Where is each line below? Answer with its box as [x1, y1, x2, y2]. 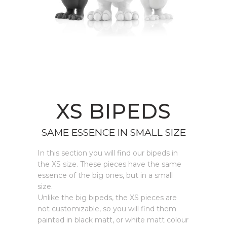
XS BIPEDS [56, 99, 171, 124]
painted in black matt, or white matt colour [37, 215, 188, 224]
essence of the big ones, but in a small [37, 171, 173, 180]
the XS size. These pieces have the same [37, 160, 181, 169]
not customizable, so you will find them [37, 204, 176, 213]
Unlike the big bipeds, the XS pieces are [37, 193, 177, 202]
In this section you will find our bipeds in [37, 148, 178, 158]
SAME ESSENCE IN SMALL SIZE [41, 127, 186, 138]
